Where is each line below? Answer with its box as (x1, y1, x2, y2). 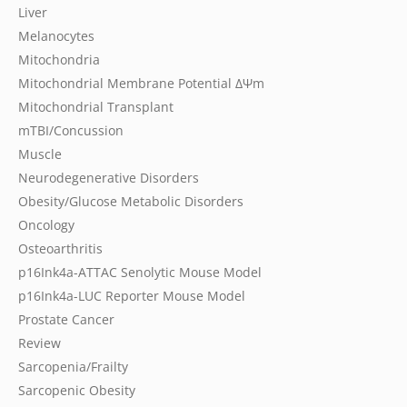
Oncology (18, 216, 74, 233)
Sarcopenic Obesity (18, 382, 135, 399)
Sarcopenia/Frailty (18, 358, 128, 375)
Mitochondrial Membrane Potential (18, 74, 235, 92)
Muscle (18, 145, 62, 163)
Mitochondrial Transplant (18, 98, 174, 115)
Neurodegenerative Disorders (18, 169, 199, 186)
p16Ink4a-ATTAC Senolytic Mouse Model (18, 263, 262, 281)
